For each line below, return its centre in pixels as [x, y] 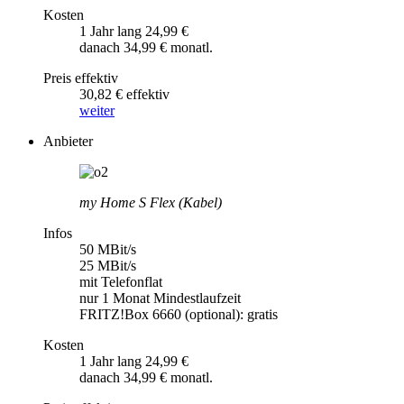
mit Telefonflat [121, 281]
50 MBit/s [108, 249]
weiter [97, 110]
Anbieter [68, 141]
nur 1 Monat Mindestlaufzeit [160, 298]
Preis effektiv [81, 78]
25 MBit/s [108, 265]
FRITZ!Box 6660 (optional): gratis [179, 314]
